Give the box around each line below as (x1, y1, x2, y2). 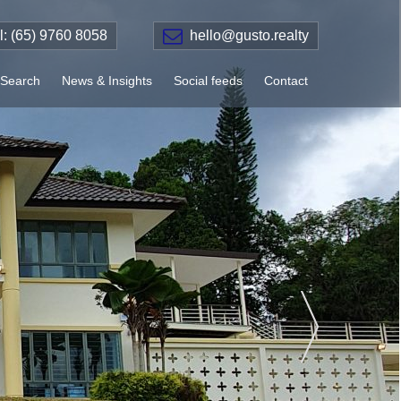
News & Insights (62, 73, 152, 88)
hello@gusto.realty (190, 28, 309, 43)
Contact (264, 73, 308, 88)
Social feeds (174, 73, 243, 88)
